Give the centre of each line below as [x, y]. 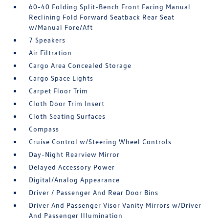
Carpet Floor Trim [59, 91]
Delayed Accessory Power [72, 167]
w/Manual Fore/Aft [61, 27]
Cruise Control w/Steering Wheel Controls [100, 142]
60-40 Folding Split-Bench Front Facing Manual [110, 7]
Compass [44, 129]
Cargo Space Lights [61, 78]
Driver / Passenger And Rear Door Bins [94, 192]
